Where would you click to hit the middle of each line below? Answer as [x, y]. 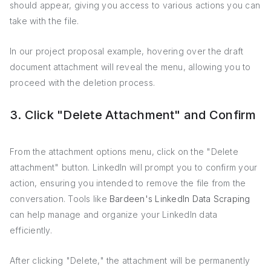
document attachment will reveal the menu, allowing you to [130, 67]
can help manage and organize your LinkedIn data [114, 214]
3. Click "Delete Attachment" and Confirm [133, 115]
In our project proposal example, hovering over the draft [127, 51]
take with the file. [44, 21]
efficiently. [31, 230]
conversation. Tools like [60, 199]
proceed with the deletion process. [83, 83]
